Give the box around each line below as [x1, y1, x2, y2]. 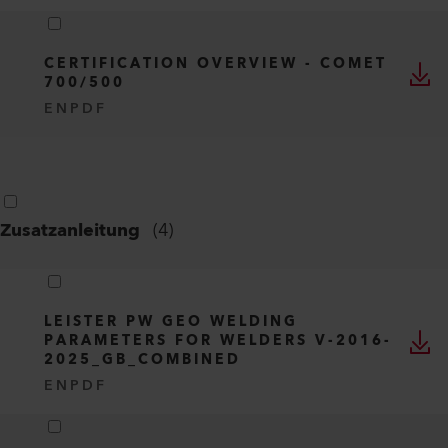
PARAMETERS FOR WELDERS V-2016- [44, 329, 392, 353]
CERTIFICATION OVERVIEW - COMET [44, 52, 387, 76]
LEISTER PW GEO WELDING [44, 310, 298, 334]
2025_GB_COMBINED [44, 348, 241, 372]
